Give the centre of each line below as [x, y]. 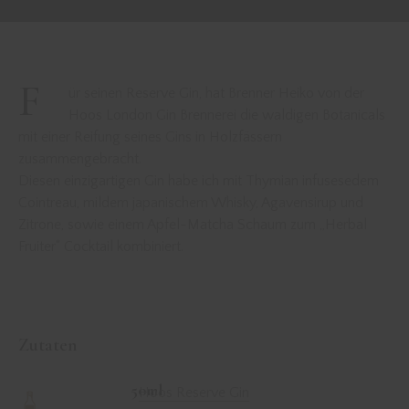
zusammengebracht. [80, 159]
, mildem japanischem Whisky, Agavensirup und [220, 203]
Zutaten [48, 346]
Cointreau [47, 203]
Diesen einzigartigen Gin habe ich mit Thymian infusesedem [199, 181]
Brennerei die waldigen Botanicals [281, 115]
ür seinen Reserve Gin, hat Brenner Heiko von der [216, 94]
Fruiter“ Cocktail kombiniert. [101, 247]
